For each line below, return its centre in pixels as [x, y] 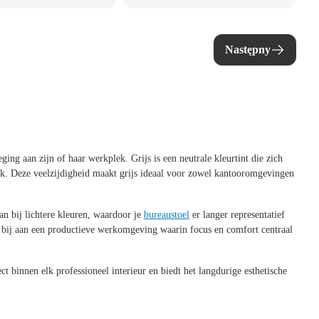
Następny [248, 49]
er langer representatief [237, 215]
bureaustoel [167, 215]
